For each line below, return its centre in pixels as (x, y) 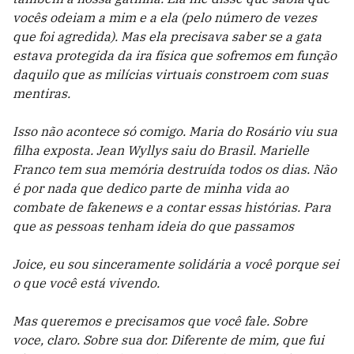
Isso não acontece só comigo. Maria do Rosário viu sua (175, 131)
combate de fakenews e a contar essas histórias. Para (172, 207)
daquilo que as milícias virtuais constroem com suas (170, 74)
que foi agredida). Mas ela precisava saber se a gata (167, 36)
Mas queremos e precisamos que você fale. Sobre (160, 321)
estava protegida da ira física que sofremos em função (175, 55)
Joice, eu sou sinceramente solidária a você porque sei (176, 264)
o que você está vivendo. (86, 283)
